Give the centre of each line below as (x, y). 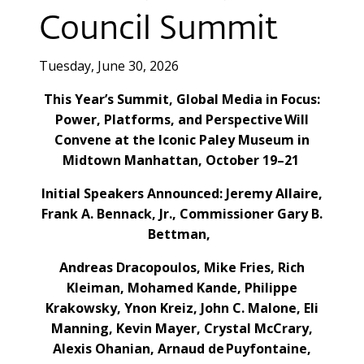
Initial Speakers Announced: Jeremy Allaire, (182, 193)
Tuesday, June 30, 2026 (109, 65)
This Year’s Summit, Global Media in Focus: (182, 99)
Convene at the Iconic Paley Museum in (182, 139)
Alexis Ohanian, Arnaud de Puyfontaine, (182, 348)
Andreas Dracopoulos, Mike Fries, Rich (182, 267)
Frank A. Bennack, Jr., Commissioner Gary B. (182, 213)
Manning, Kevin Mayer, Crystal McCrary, (182, 328)
